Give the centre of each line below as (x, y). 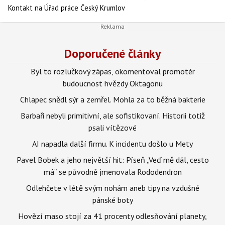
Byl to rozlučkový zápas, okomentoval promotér (113, 71)
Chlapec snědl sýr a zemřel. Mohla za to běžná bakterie (113, 99)
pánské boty (113, 200)
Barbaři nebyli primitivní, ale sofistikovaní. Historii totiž (113, 115)
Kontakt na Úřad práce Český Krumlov (67, 8)
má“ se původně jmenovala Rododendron (113, 172)
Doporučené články (113, 53)
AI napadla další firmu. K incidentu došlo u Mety (113, 143)
